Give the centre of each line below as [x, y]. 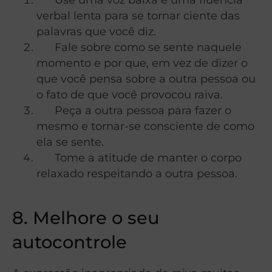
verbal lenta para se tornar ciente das [138, 15]
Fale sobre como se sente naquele [139, 47]
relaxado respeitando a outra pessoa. [137, 173]
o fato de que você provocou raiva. [130, 94]
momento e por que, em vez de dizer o [142, 63]
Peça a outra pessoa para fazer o [134, 110]
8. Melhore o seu [86, 217]
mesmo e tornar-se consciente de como [145, 126]
